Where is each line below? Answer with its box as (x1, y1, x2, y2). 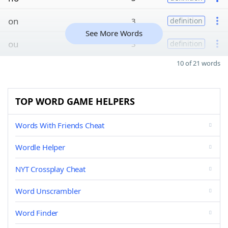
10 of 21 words (177, 59, 220, 68)
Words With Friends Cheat (15, 120, 105, 130)
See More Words (85, 28, 142, 38)
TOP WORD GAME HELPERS (15, 95, 135, 107)
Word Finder (15, 208, 59, 218)
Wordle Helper (15, 142, 65, 152)
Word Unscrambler (15, 186, 81, 196)
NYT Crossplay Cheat (15, 164, 85, 174)
